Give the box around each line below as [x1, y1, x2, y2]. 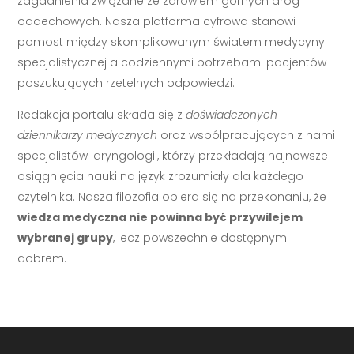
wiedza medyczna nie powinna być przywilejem [17, 209, 303, 226]
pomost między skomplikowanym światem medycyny [17, 34, 326, 51]
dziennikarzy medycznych [17, 127, 158, 144]
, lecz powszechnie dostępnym [113, 230, 288, 247]
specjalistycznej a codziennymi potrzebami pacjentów [17, 55, 327, 71]
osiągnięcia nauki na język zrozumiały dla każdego [17, 168, 304, 185]
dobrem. [17, 250, 67, 267]
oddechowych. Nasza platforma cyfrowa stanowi [17, 13, 296, 30]
